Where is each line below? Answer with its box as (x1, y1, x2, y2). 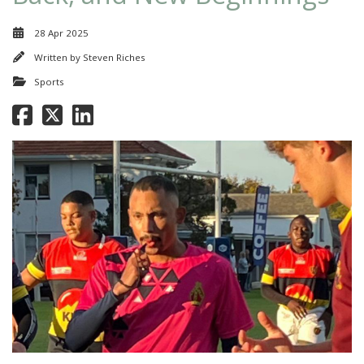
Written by (34, 51, 83, 64)
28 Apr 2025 (34, 27, 89, 40)
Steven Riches (83, 51, 145, 64)
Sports (34, 76, 64, 89)
